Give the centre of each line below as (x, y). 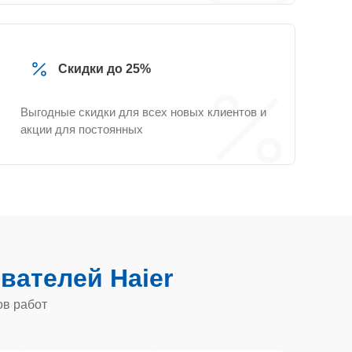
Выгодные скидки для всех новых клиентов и (143, 112)
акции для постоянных (82, 129)
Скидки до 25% (104, 69)
